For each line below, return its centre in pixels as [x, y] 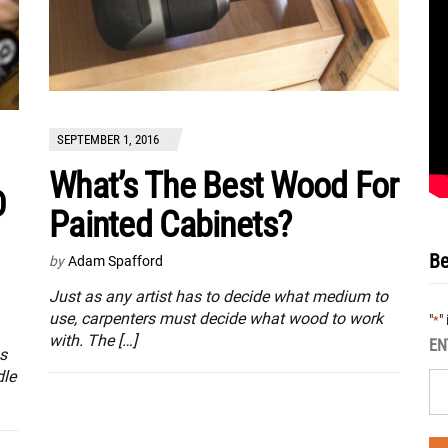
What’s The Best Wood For [224, 186]
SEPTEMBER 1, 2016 [108, 140]
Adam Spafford [115, 261]
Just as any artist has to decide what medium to [218, 297]
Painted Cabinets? [170, 225]
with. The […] [93, 341]
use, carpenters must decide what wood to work [216, 319]
